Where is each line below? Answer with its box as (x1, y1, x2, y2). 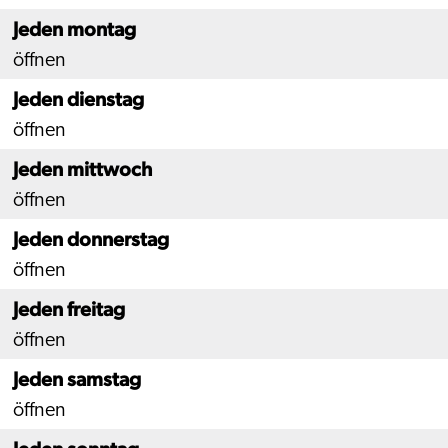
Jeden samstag (13, 367, 141, 391)
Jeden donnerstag (13, 227, 169, 251)
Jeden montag (13, 17, 136, 41)
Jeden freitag (13, 297, 125, 321)
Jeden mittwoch (13, 157, 152, 181)
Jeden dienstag (13, 87, 144, 111)
